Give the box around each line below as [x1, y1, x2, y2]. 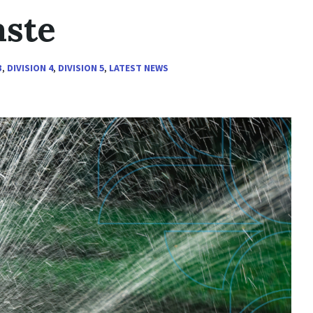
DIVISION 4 [7, 61, 53, 74]
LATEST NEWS [109, 61, 168, 74]
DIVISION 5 [58, 61, 104, 74]
